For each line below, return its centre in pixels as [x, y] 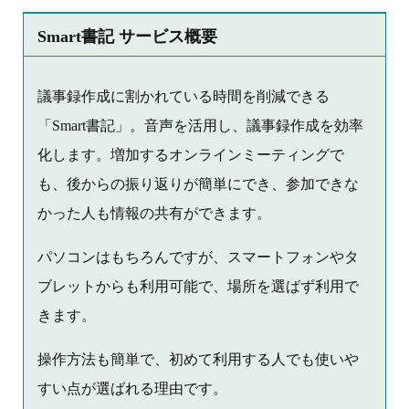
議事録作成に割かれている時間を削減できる [184, 97]
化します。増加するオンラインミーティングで [191, 155]
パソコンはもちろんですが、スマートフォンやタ [198, 257]
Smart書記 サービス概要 [127, 37]
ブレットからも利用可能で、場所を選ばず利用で [198, 287]
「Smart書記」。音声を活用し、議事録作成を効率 [200, 126]
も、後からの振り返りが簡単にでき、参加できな [198, 184]
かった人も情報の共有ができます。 [154, 214]
